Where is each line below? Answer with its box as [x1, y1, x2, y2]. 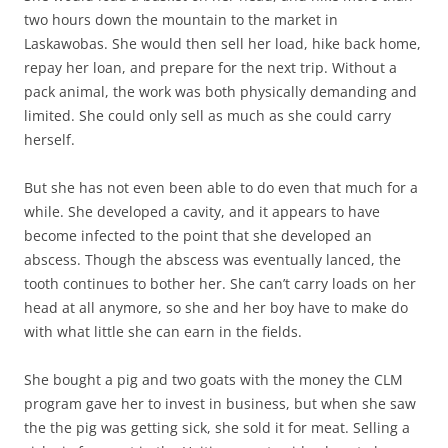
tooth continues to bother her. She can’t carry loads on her [24, 274, 416, 294]
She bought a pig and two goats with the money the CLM [24, 370, 403, 390]
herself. [24, 130, 75, 150]
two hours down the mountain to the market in [24, 10, 338, 30]
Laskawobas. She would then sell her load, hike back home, [24, 34, 421, 54]
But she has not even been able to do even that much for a [24, 178, 418, 198]
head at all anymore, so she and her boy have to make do [24, 298, 408, 318]
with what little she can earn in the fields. [24, 322, 302, 342]
